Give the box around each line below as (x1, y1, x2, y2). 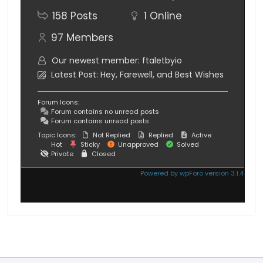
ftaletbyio (142, 54, 182, 66)
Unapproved (116, 139, 159, 149)
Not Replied (91, 130, 130, 140)
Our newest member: (49, 54, 142, 66)
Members (66, 30, 113, 45)
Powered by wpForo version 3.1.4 (139, 168, 244, 178)
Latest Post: (49, 68, 100, 80)
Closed (90, 149, 116, 159)
